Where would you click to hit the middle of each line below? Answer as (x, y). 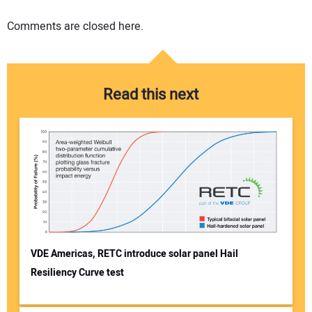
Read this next (150, 95)
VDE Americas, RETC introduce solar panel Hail (134, 254)
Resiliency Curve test (77, 273)
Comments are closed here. (75, 26)
